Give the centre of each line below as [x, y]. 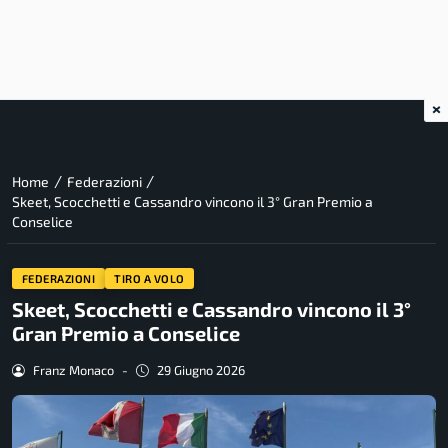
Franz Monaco [73, 370]
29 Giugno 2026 [200, 370]
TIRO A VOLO [149, 278]
